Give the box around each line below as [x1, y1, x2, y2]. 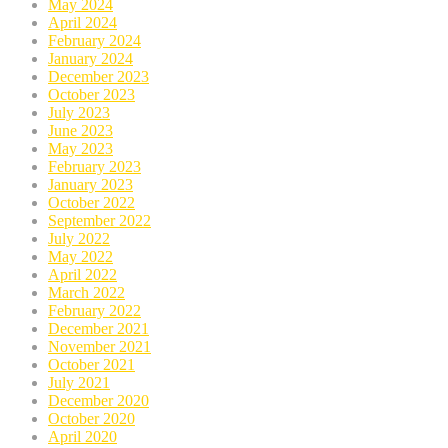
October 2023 [48, 86, 135, 104]
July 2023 [48, 104, 110, 122]
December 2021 [48, 320, 149, 338]
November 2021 [48, 338, 151, 356]
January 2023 [48, 176, 133, 194]
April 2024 [48, 14, 117, 32]
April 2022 [48, 266, 117, 284]
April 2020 [48, 428, 117, 446]
